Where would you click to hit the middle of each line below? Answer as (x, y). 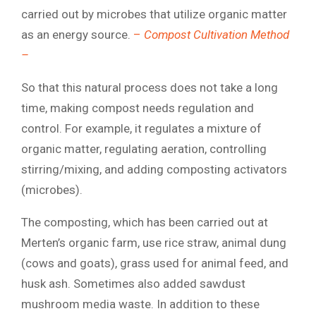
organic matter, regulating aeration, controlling (144, 148)
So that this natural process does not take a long (150, 87)
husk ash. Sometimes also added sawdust (133, 283)
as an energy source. (77, 34)
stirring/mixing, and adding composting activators (154, 169)
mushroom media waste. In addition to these (140, 304)
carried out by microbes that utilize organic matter (154, 14)
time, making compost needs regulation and (138, 108)
